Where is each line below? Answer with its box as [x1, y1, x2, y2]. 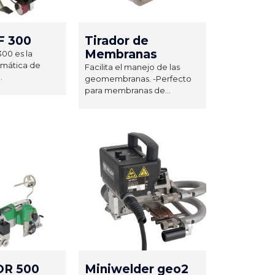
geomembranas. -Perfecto [85, 73, 192, 83]
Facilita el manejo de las [85, 61, 180, 72]
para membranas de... [85, 85, 171, 95]
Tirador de [85, 33, 149, 48]
